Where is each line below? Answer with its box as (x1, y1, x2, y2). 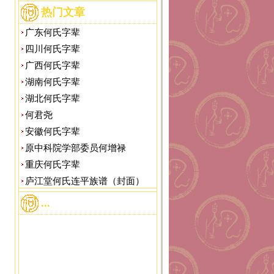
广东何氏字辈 (25, 28, 80, 37)
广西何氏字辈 (25, 61, 80, 70)
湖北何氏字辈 (25, 94, 80, 103)
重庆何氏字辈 (25, 160, 80, 169)
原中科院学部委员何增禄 (25, 143, 126, 153)
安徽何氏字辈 (25, 127, 80, 136)
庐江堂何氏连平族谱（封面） (25, 176, 144, 186)
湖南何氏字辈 (25, 77, 80, 87)
